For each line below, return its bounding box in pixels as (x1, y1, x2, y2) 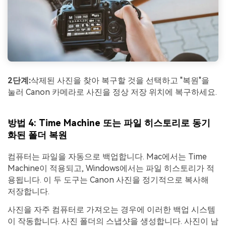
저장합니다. (8, 187, 49, 197)
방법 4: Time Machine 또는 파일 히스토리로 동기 (8, 118, 210, 129)
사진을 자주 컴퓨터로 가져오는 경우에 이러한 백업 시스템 (8, 205, 215, 215)
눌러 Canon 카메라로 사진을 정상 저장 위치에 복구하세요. (8, 87, 217, 97)
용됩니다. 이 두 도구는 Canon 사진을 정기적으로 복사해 (8, 175, 209, 185)
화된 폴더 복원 (8, 130, 67, 141)
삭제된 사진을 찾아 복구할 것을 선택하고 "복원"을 (31, 75, 209, 85)
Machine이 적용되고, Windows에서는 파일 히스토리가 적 (8, 163, 214, 174)
